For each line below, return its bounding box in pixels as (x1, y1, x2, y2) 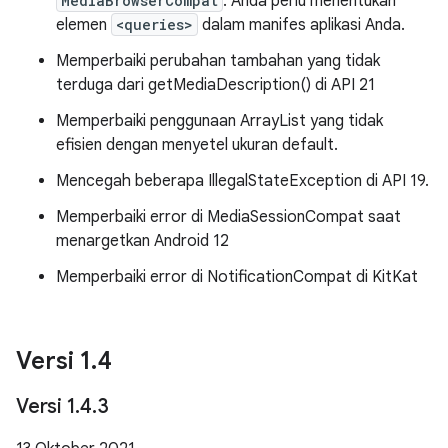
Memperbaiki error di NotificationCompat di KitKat (56, 267, 418, 287)
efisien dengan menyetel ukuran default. (56, 135, 338, 155)
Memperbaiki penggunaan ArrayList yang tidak (56, 111, 383, 131)
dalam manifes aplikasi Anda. (198, 15, 405, 35)
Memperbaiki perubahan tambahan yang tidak (56, 51, 380, 71)
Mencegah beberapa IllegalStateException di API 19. (56, 171, 429, 191)
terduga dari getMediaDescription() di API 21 (56, 75, 375, 95)
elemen (56, 15, 111, 35)
